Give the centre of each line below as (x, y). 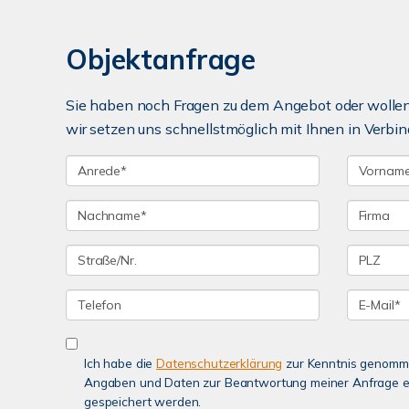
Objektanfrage (161, 59)
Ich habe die (121, 363)
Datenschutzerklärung (220, 363)
